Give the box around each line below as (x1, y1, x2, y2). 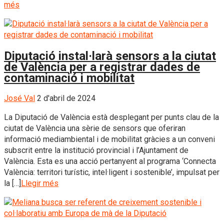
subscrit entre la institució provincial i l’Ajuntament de (4, 145, 188, 155)
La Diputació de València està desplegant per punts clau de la (4, 112, 219, 122)
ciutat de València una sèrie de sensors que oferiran (4, 123, 185, 133)
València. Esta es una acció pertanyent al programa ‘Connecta (4, 156, 216, 166)
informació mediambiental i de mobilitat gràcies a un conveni (4, 134, 215, 144)
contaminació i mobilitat (4, 70, 134, 85)
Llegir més (21, 178, 58, 188)
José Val (4, 93, 35, 103)
